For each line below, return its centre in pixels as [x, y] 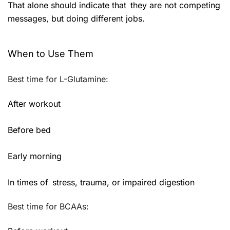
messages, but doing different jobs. [76, 18]
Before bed [29, 130]
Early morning [35, 156]
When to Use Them [51, 53]
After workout [34, 103]
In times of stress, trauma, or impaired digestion [101, 182]
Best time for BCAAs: [48, 206]
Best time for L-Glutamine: [58, 79]
